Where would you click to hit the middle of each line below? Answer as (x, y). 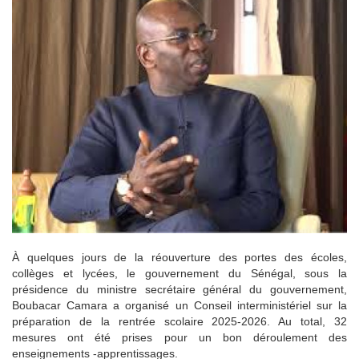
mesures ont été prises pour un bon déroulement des (179, 338)
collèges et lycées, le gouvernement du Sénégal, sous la (179, 274)
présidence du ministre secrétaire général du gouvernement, (179, 290)
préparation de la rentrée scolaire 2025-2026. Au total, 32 (179, 322)
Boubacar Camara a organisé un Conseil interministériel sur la (179, 306)
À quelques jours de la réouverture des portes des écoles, (179, 258)
